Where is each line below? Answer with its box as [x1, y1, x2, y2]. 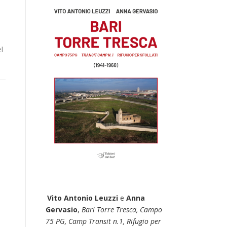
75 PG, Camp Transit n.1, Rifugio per [46, 216, 161, 226]
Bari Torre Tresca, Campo [82, 204, 162, 214]
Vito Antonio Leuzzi [47, 193, 118, 203]
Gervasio [46, 204, 78, 214]
